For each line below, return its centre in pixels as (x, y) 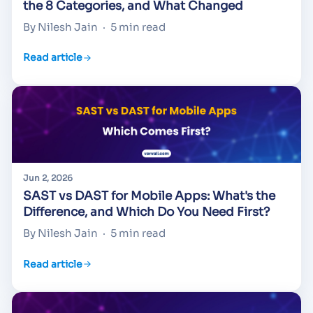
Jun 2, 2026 (48, 178)
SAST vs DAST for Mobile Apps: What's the (149, 196)
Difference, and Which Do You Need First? (146, 212)
